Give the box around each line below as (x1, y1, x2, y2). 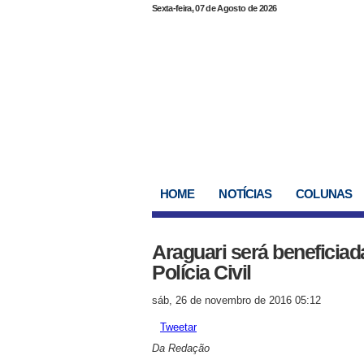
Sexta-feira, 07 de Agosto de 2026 (152, 3, 277, 13)
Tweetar (160, 321, 197, 333)
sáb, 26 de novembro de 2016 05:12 (152, 294, 321, 306)
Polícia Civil (152, 261, 251, 284)
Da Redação (152, 342, 210, 354)
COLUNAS (296, 187, 352, 201)
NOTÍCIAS (219, 187, 272, 201)
